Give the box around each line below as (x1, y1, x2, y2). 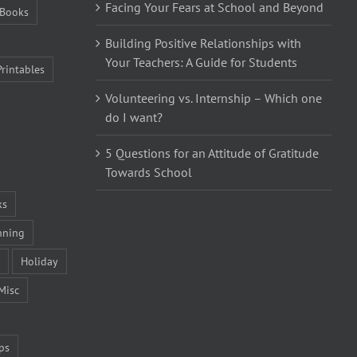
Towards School (105, 163, 192, 180)
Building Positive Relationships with (105, 34, 301, 51)
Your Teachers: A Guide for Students (105, 53, 297, 70)
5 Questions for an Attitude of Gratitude (105, 144, 319, 161)
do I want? (105, 108, 163, 125)
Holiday (21, 253, 58, 269)
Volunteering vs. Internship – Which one (105, 89, 322, 106)
